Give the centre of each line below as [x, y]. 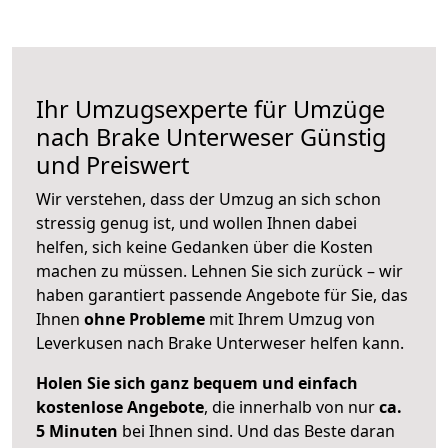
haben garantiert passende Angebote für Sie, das [222, 295]
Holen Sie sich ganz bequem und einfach [197, 383]
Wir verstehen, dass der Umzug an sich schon [208, 199]
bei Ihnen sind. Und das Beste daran [256, 431]
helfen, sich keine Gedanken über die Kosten [204, 247]
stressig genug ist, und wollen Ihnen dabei [196, 223]
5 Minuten [77, 431]
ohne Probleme [144, 319]
